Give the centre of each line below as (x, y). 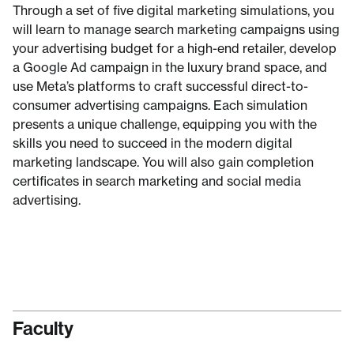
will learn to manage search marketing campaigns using (176, 29)
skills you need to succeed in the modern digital (153, 143)
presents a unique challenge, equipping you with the (165, 124)
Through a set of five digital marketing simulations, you (173, 10)
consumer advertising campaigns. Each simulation (160, 105)
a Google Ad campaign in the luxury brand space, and (170, 67)
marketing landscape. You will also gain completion (163, 162)
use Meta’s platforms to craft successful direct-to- (160, 86)
